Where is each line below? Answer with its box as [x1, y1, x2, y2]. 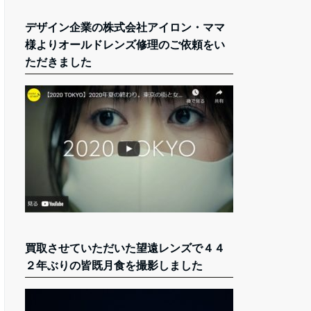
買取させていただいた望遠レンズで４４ [25, 241, 225, 255]
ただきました [25, 55, 92, 69]
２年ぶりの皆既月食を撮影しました [25, 258, 203, 272]
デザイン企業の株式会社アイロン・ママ [25, 20, 225, 34]
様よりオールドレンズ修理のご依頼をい [25, 37, 225, 51]
